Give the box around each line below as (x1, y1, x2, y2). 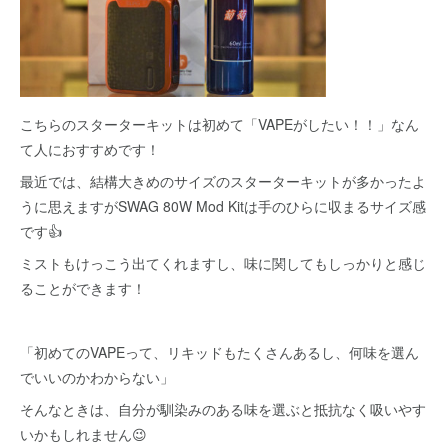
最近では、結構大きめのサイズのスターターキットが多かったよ (20, 170, 426, 191)
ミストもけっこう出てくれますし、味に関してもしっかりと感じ (20, 252, 426, 273)
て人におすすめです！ (20, 138, 160, 159)
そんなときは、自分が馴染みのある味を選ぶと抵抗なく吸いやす (20, 398, 426, 419)
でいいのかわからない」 (20, 366, 174, 387)
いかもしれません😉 (20, 423, 147, 444)
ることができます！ (20, 277, 146, 298)
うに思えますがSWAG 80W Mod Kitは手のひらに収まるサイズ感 (20, 195, 426, 216)
